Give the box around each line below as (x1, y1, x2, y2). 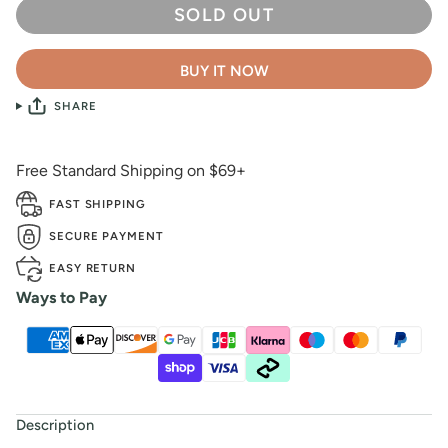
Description (16, 416, 94, 435)
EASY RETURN (49, 261, 137, 276)
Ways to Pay (16, 288, 107, 308)
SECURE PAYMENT (49, 229, 164, 244)
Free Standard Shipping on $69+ (16, 161, 246, 181)
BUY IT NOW (179, 62, 269, 81)
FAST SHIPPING (49, 196, 146, 211)
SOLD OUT (173, 4, 275, 27)
